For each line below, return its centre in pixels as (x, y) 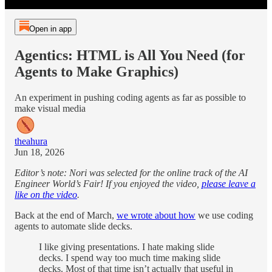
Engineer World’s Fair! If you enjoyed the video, (108, 183)
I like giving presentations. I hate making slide (127, 246)
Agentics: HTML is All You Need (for (130, 55)
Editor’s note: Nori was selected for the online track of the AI (131, 172)
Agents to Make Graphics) (97, 71)
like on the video (46, 194)
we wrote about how (156, 215)
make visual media (50, 108)
